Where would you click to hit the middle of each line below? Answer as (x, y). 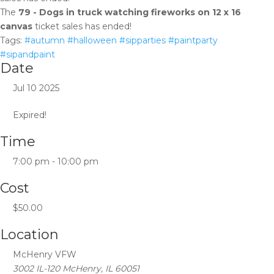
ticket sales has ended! (82, 26)
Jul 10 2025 (36, 88)
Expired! (30, 115)
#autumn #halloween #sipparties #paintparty (121, 40)
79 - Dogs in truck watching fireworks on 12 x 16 (130, 12)
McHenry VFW (45, 254)
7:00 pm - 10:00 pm (56, 161)
